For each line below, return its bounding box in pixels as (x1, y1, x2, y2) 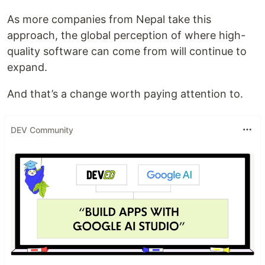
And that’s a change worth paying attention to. (7, 88, 243, 100)
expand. (7, 61, 47, 73)
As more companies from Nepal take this (7, 13, 211, 25)
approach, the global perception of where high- (7, 29, 245, 41)
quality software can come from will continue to (7, 45, 247, 57)
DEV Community (11, 124, 73, 135)
